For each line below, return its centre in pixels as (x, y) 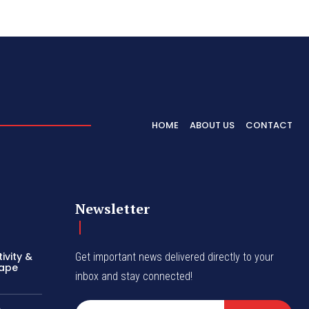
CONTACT (269, 125)
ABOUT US (212, 125)
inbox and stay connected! (134, 276)
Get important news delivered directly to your (175, 257)
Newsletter (113, 208)
